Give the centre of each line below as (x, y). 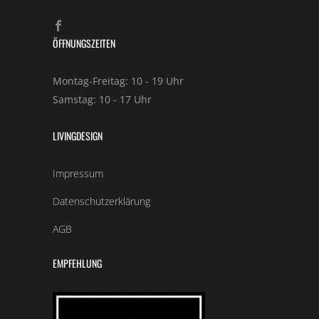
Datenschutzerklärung (101, 202)
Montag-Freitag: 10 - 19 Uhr (118, 81)
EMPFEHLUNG (77, 263)
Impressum (78, 174)
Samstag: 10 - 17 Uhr (102, 100)
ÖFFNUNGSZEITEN (84, 43)
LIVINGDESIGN (78, 136)
